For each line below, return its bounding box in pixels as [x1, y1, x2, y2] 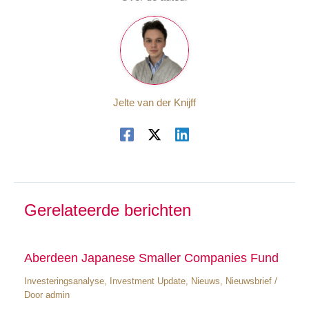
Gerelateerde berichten [23, 201, 191, 219]
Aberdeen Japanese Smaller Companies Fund [23, 250, 279, 266]
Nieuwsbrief [225, 276, 272, 287]
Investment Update [109, 276, 186, 287]
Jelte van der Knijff [113, 97, 196, 109]
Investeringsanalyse [23, 276, 104, 287]
